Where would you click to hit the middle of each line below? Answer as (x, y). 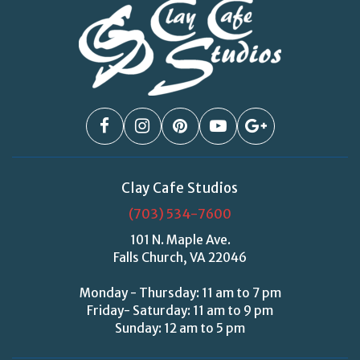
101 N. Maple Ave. (180, 240)
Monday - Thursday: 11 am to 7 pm (180, 293)
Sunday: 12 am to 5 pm (180, 328)
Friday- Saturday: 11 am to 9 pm (180, 311)
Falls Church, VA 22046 (180, 258)
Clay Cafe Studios (180, 188)
